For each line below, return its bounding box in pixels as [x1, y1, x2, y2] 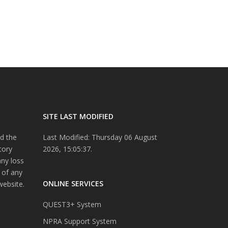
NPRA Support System [42, 216, 117, 226]
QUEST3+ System [42, 199, 101, 209]
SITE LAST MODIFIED [42, 111, 113, 121]
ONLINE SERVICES [42, 178, 103, 188]
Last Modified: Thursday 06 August [42, 132, 157, 142]
